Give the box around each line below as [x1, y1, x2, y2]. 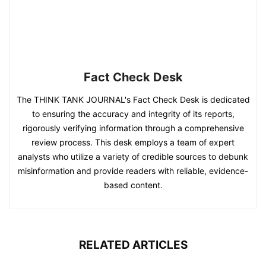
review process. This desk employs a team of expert [31, 137, 235, 148]
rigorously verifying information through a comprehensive [22, 123, 244, 134]
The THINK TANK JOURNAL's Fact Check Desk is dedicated [16, 94, 250, 105]
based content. [103, 180, 163, 191]
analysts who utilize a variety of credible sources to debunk [18, 151, 248, 162]
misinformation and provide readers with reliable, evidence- [18, 166, 248, 176]
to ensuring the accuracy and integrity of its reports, [31, 109, 235, 119]
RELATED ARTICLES [78, 238, 188, 252]
